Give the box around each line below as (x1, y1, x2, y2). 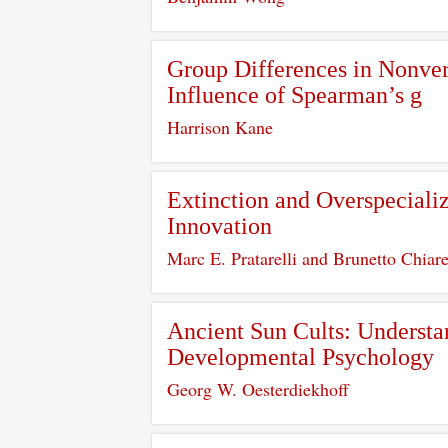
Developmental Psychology (167, 344, 434, 370)
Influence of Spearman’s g (167, 82, 422, 108)
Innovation (167, 213, 272, 239)
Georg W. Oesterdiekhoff (167, 377, 349, 401)
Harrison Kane (167, 115, 273, 139)
